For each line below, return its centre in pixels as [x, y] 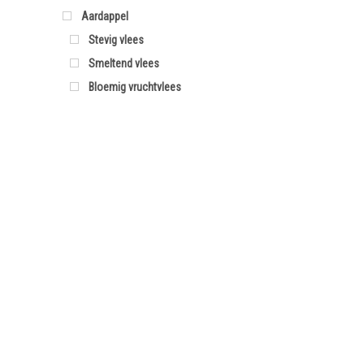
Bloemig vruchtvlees [135, 87]
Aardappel [105, 16]
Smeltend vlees [124, 63]
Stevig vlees [116, 40]
